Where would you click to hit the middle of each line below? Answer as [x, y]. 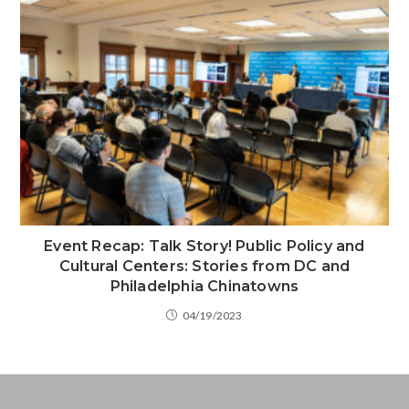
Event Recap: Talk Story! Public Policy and [204, 246]
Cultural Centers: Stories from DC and [204, 267]
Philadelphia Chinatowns [204, 287]
